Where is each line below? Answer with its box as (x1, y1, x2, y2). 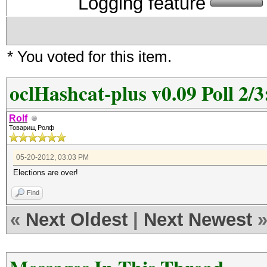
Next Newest (144, 209, 252, 230)
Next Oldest (26, 209, 128, 230)
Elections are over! (13, 168, 78, 177)
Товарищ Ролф (9, 124, 54, 131)
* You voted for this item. (7, 48, 172, 66)
